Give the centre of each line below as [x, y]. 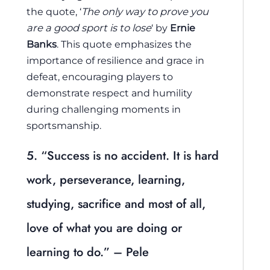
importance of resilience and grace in [115, 61]
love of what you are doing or [104, 228]
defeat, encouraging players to [100, 77]
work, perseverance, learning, [106, 180]
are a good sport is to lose [89, 28]
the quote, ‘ [54, 12]
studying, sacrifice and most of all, [116, 204]
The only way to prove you [145, 12]
